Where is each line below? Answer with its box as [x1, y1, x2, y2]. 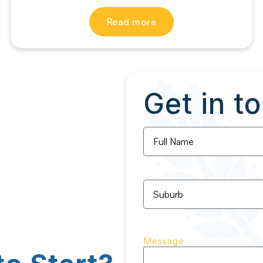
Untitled [142, 177, 179, 190]
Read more [106, 16, 157, 28]
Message [143, 234, 185, 247]
